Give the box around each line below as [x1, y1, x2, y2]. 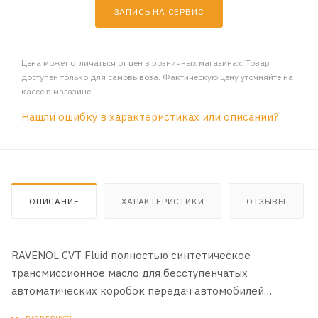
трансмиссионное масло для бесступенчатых [11, 266, 248, 280]
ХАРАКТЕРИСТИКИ [121, 196, 204, 207]
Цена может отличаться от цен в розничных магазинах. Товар [21, 57, 270, 69]
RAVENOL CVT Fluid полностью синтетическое [11, 248, 251, 263]
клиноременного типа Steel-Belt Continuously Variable [11, 302, 292, 316]
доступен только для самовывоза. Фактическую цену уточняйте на [21, 72, 293, 83]
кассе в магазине [21, 86, 91, 97]
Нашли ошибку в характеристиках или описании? [21, 110, 278, 124]
